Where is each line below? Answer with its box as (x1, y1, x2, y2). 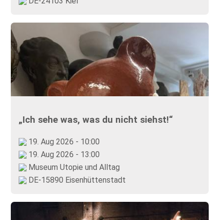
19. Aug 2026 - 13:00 (27, 149, 100, 159)
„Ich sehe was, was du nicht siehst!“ (19, 114, 173, 125)
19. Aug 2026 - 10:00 (27, 137, 100, 146)
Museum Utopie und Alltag (27, 162, 120, 172)
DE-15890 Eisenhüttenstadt (27, 175, 126, 185)
